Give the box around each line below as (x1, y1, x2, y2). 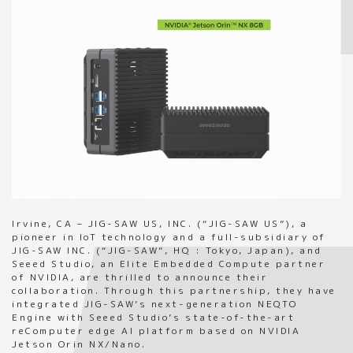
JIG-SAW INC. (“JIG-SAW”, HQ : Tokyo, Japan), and (12, 242, 322, 256)
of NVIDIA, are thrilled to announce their (12, 269, 269, 283)
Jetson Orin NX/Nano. (12, 336, 147, 350)
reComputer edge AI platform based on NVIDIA (12, 322, 301, 336)
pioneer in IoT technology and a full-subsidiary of (12, 229, 326, 243)
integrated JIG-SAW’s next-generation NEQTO (12, 295, 298, 310)
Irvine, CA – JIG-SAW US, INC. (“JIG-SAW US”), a (12, 215, 308, 229)
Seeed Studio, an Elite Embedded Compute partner (12, 255, 326, 269)
